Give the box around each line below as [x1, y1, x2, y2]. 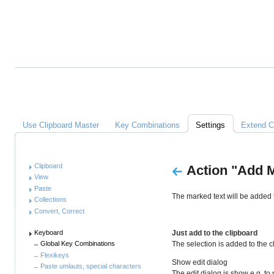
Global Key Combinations [40, 240, 115, 248]
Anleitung [14, 128, 83, 145]
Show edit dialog [172, 257, 228, 267]
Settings [196, 120, 225, 130]
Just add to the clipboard [172, 228, 257, 237]
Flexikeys [40, 251, 69, 259]
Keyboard [34, 228, 63, 236]
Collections [34, 196, 67, 204]
